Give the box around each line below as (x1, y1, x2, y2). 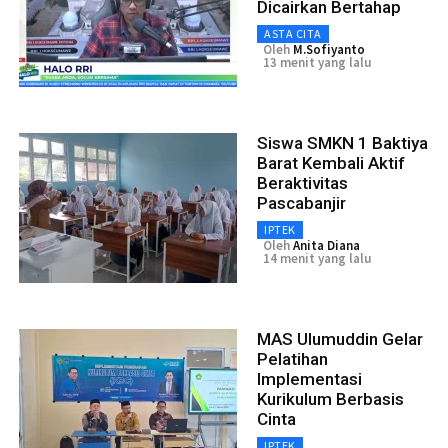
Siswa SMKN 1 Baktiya (257, 133, 428, 154)
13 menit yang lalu (263, 54, 371, 72)
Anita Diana (293, 237, 360, 255)
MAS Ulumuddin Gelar (257, 329, 423, 350)
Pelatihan (257, 349, 328, 370)
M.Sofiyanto (293, 41, 365, 59)
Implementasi (257, 369, 362, 390)
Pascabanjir (257, 193, 346, 214)
